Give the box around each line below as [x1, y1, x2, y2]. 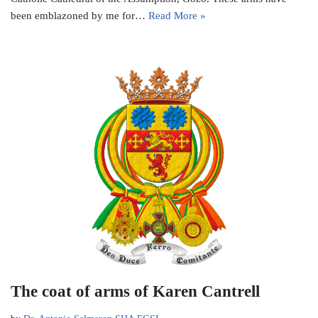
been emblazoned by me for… [11, 10, 148, 22]
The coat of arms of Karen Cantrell [11, 282, 260, 300]
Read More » [148, 10, 206, 22]
